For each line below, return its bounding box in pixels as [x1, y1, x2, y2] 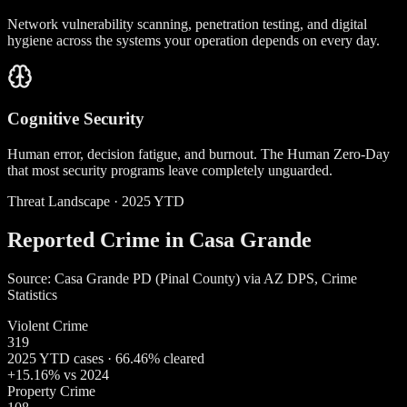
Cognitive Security [7, 109, 144, 129]
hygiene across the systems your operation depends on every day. [7, 32, 380, 48]
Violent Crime [7, 317, 88, 333]
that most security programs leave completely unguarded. [7, 162, 333, 178]
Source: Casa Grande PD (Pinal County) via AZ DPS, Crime [7, 270, 357, 286]
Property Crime [7, 382, 95, 399]
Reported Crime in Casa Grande [7, 227, 312, 252]
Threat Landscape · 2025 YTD [7, 193, 184, 209]
